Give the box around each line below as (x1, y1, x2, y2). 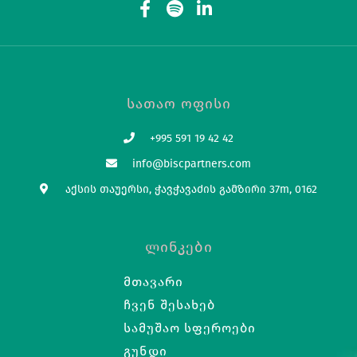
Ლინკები (144, 237, 213, 256)
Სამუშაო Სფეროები (124, 320, 256, 335)
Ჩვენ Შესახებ (124, 296, 215, 312)
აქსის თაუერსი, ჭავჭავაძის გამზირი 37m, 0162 (65, 182, 318, 196)
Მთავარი (124, 273, 183, 289)
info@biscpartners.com (131, 156, 251, 171)
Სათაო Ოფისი (126, 94, 231, 112)
